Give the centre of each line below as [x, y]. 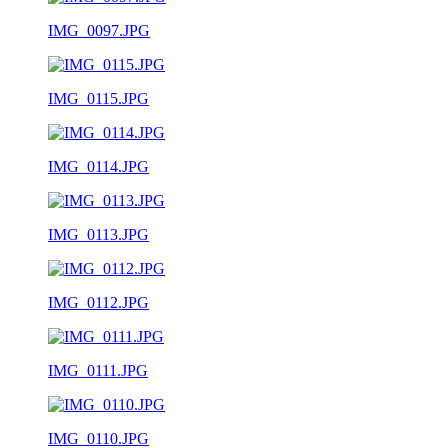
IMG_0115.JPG [98, 98]
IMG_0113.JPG [98, 234]
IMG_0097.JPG [99, 30]
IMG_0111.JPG [98, 370]
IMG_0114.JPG [98, 166]
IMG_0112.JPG [98, 302]
